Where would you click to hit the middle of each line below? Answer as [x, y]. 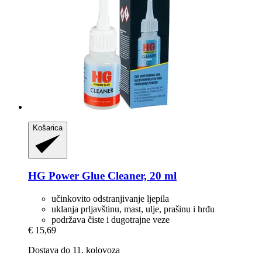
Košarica [48, 127]
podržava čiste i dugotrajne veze [111, 220]
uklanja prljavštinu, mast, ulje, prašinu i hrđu [133, 209]
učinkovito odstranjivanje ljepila [110, 199]
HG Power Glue [66, 176]
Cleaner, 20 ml [141, 176]
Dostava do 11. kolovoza [74, 250]
